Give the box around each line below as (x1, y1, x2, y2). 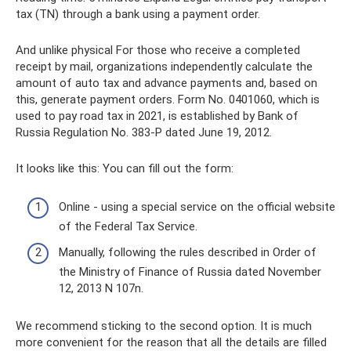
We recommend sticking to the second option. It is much (16, 319, 312, 334)
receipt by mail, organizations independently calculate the (16, 60, 313, 74)
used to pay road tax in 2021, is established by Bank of (16, 109, 299, 124)
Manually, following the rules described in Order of (59, 245, 317, 260)
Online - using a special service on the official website (59, 199, 335, 214)
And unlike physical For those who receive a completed (16, 43, 300, 58)
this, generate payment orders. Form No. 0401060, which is (16, 92, 320, 107)
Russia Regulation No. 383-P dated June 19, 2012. (16, 125, 272, 140)
